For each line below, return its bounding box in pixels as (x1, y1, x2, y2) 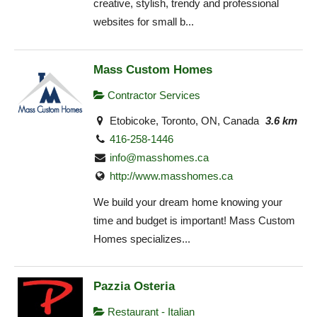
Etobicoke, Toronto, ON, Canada (107, 115, 260, 127)
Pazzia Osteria (93, 279, 175, 294)
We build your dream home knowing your (93, 195, 282, 208)
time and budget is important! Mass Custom (93, 214, 295, 226)
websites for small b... (93, 16, 194, 28)
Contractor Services (105, 88, 200, 101)
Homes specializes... (93, 232, 190, 245)
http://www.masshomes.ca (110, 170, 234, 183)
